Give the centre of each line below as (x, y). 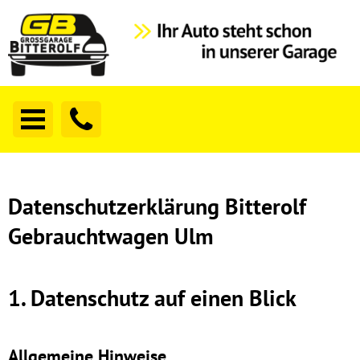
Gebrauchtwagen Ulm (111, 236)
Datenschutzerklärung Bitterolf (157, 207)
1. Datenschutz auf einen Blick (152, 298)
